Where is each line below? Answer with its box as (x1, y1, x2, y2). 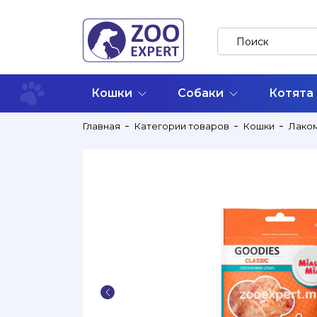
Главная (83, 120, 120, 132)
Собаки (178, 86, 224, 100)
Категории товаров (134, 120, 229, 132)
